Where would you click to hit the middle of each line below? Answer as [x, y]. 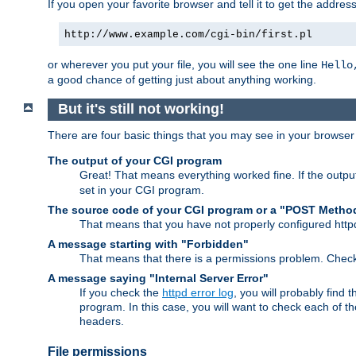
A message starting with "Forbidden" [148, 244]
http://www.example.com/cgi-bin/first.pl [188, 34]
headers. [102, 321]
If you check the [121, 292]
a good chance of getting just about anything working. [182, 79]
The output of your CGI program [135, 160]
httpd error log [198, 292]
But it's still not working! [141, 109]
